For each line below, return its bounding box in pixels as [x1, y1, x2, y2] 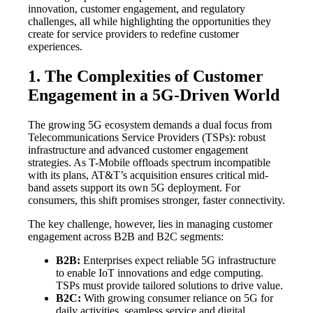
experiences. [28, 40, 82, 52]
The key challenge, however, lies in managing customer [28, 217, 272, 230]
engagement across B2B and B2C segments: [28, 230, 224, 242]
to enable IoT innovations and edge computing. [56, 266, 263, 279]
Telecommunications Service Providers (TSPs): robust [28, 131, 265, 143]
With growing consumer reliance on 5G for [81, 291, 273, 304]
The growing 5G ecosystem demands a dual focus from [28, 118, 272, 131]
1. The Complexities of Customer [28, 66, 263, 85]
